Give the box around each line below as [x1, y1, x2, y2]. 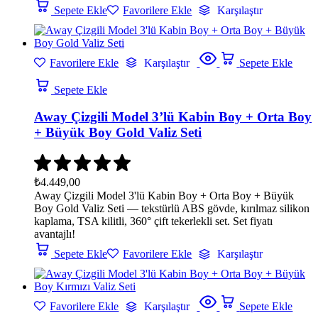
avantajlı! [34, 228, 75, 241]
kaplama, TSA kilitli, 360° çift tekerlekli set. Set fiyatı [34, 215, 273, 228]
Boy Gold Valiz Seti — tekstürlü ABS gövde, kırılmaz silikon [34, 202, 309, 215]
